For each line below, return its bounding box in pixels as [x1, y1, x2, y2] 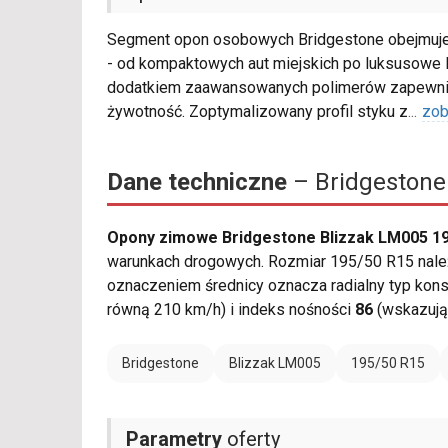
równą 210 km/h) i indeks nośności [107, 300, 355, 320]
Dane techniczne [107, 168, 287, 197]
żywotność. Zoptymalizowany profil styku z [107, 102, 408, 122]
